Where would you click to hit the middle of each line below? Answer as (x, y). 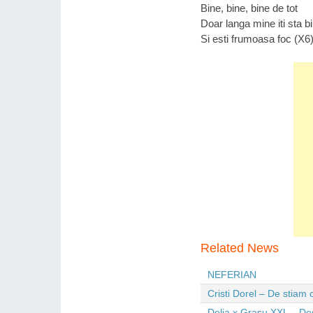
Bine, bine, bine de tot (249, 8)
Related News (240, 248)
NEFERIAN (232, 275)
